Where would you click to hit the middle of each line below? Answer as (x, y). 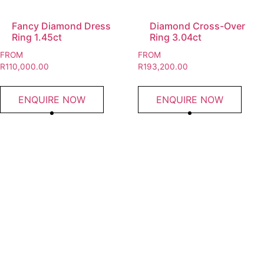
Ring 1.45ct (37, 37)
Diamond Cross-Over (197, 26)
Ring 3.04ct (176, 37)
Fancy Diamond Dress (61, 26)
